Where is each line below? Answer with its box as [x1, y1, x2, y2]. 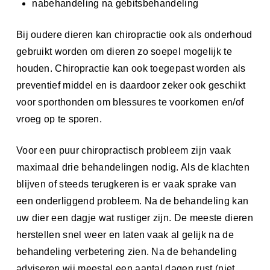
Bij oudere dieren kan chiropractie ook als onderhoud [16, 29, 253, 40]
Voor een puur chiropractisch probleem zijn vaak [16, 145, 231, 155]
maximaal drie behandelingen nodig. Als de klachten [16, 162, 250, 172]
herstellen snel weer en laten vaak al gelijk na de [16, 229, 234, 240]
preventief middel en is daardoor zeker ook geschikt [16, 80, 246, 90]
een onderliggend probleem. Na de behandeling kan [16, 195, 249, 206]
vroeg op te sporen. [16, 113, 102, 124]
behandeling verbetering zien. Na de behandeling [16, 246, 237, 257]
